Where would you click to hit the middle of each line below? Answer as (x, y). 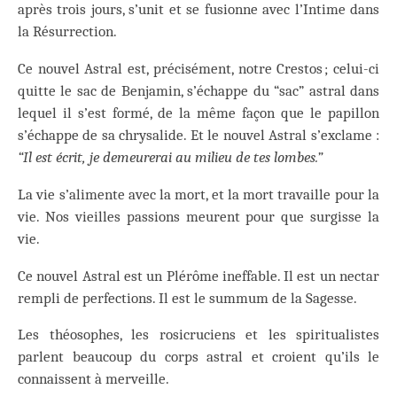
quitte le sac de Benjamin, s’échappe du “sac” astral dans (198, 91)
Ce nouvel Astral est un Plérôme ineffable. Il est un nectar (198, 276)
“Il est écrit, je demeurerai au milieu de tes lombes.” (170, 158)
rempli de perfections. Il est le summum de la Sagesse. (187, 298)
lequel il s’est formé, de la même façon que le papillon (198, 113)
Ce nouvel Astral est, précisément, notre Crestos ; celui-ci (198, 69)
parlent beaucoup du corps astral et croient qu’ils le (198, 357)
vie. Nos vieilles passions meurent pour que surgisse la (198, 216)
